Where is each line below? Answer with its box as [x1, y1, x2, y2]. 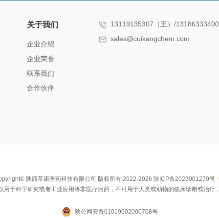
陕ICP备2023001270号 [153, 175, 215, 182]
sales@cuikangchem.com [110, 35, 190, 43]
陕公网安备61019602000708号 [74, 208, 158, 215]
